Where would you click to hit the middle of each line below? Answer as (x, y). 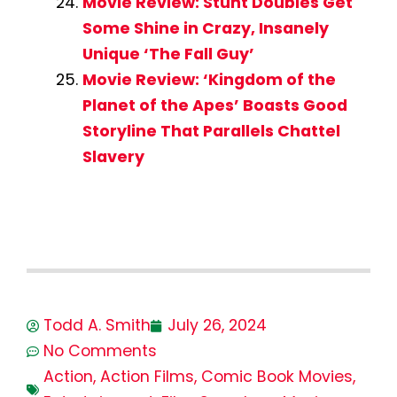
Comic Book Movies (277, 377)
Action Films (147, 377)
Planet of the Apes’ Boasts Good (214, 105)
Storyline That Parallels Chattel (211, 131)
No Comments (100, 351)
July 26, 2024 (217, 326)
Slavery (113, 156)
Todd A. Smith (97, 326)
